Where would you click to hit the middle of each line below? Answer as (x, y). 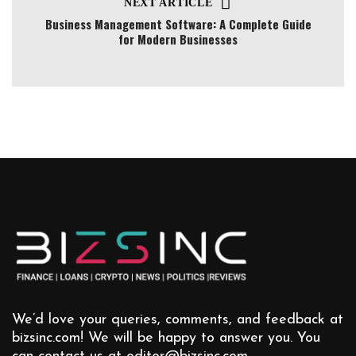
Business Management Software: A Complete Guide (178, 24)
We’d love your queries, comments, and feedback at (178, 320)
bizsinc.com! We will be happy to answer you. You (166, 339)
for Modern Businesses (178, 39)
